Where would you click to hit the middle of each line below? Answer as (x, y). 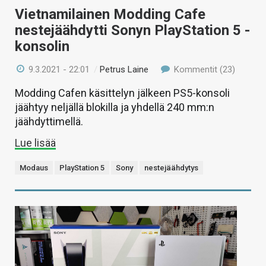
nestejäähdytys (171, 167)
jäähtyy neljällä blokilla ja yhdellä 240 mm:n (115, 107)
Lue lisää (35, 142)
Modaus (34, 167)
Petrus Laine (124, 69)
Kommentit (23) (203, 69)
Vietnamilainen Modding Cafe (110, 14)
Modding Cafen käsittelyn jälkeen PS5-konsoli (122, 93)
